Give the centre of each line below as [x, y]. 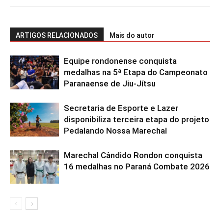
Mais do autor [132, 35]
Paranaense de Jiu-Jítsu [110, 83]
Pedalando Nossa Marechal [115, 131]
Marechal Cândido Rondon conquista [133, 155]
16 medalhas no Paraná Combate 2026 [137, 166]
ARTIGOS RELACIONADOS [57, 35]
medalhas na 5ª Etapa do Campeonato [136, 72]
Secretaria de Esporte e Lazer [121, 108]
